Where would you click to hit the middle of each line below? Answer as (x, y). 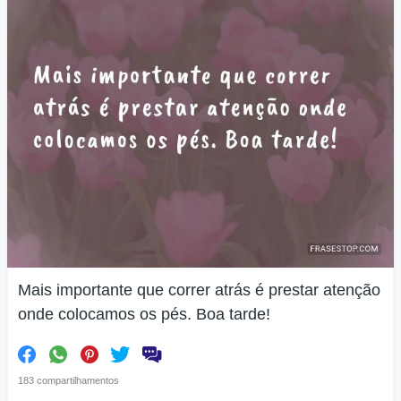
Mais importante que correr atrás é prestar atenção (199, 290)
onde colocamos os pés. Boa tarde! (144, 314)
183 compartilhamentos (68, 380)
